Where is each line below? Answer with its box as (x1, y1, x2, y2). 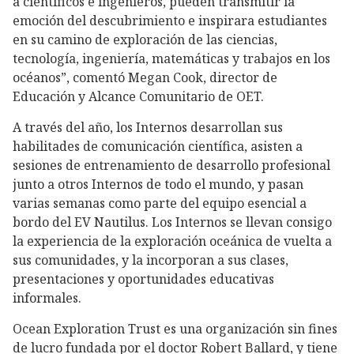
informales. (13, 288, 81, 307)
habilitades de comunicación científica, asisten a (13, 137, 303, 155)
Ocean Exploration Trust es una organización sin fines (13, 319, 337, 337)
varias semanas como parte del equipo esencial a (13, 194, 307, 212)
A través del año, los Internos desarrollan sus (13, 118, 283, 136)
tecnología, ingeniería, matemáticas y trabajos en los (13, 50, 330, 68)
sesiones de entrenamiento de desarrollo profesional (13, 156, 330, 174)
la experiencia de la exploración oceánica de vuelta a (13, 232, 332, 250)
